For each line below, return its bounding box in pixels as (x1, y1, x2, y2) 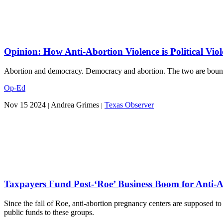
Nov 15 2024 (4, 101, 46, 110)
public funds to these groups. (4, 208, 94, 217)
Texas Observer (105, 101, 154, 110)
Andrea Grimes (49, 101, 101, 110)
